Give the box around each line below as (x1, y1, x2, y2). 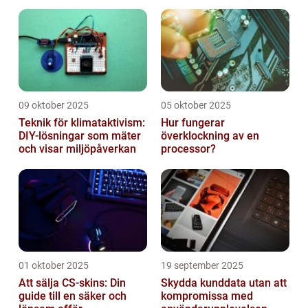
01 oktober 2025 (19, 260, 89, 272)
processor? (161, 142, 216, 156)
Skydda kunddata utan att (161, 276, 287, 290)
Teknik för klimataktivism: (19, 116, 145, 130)
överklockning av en (161, 129, 259, 143)
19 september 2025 (161, 260, 243, 272)
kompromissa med (161, 289, 253, 303)
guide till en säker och (19, 289, 126, 303)
